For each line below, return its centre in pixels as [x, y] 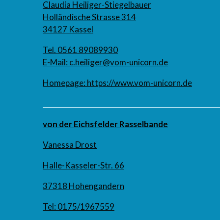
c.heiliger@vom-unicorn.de [119, 62]
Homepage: [64, 83]
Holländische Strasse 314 [89, 17]
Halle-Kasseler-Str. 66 [83, 165]
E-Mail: [56, 62]
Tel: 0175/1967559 [79, 207]
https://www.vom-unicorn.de [139, 83]
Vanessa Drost [70, 145]
